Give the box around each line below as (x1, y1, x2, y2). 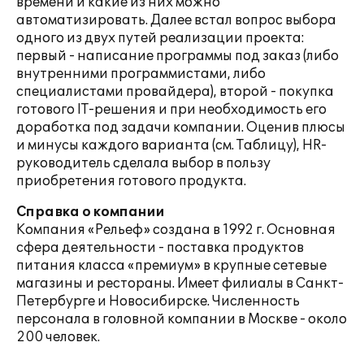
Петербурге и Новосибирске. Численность (16, 293, 300, 310)
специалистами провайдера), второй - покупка (16, 84, 334, 100)
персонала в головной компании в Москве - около (16, 311, 347, 327)
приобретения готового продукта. (16, 173, 246, 189)
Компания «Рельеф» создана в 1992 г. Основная (16, 222, 336, 238)
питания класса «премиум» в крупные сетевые (16, 258, 327, 274)
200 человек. (16, 329, 100, 345)
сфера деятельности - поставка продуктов (16, 240, 304, 256)
